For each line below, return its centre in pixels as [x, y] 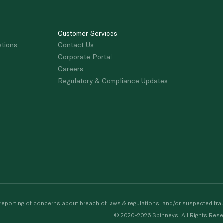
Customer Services [88, 33]
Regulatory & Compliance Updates [113, 80]
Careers [70, 68]
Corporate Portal [85, 56]
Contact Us [76, 44]
